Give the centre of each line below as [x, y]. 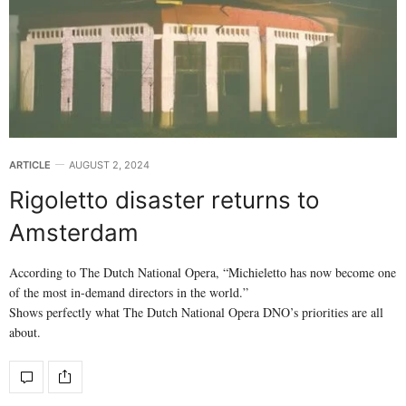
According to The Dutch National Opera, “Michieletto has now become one [203, 272]
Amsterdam [74, 232]
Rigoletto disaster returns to [164, 199]
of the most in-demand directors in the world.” [129, 292]
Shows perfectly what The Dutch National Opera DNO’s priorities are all [196, 312]
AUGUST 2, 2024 [109, 164]
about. [25, 332]
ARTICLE [30, 164]
